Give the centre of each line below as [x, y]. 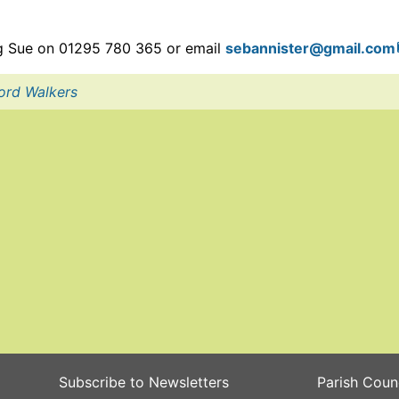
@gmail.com [353, 48]
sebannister [268, 48]
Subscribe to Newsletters [143, 382]
